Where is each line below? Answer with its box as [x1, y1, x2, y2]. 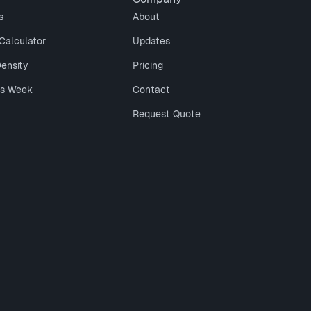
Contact [132, 84, 170, 95]
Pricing [132, 60, 163, 71]
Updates [132, 35, 170, 47]
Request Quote [132, 108, 201, 119]
